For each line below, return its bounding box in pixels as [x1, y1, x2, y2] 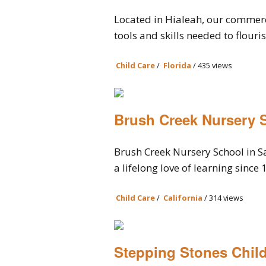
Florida [163, 60, 191, 71]
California [163, 192, 202, 203]
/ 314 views [202, 192, 243, 203]
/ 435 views [191, 60, 232, 71]
